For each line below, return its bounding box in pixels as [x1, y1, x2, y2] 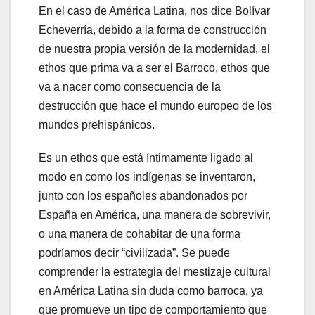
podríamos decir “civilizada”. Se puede [39, 246, 230, 259]
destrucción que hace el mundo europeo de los [39, 99, 272, 112]
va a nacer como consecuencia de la [39, 80, 221, 93]
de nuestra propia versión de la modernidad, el [39, 42, 270, 55]
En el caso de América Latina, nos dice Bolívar [39, 4, 270, 17]
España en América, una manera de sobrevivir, [39, 208, 271, 221]
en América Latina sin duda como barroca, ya [39, 284, 263, 297]
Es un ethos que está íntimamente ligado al [39, 151, 253, 164]
